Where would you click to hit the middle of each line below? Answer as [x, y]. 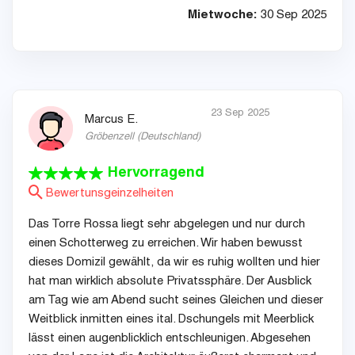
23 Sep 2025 [240, 114]
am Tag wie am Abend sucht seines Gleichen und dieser [176, 301]
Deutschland [169, 138]
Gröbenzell [109, 138]
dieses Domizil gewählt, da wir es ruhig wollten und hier [174, 263]
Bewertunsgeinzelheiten [108, 194]
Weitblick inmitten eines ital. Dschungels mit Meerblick [171, 320]
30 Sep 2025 [292, 16]
